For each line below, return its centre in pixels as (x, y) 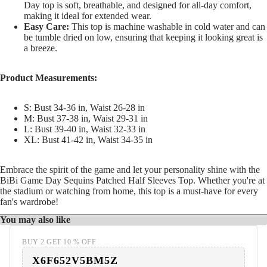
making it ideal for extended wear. (88, 16)
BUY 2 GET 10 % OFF (59, 242)
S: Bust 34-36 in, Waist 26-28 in (84, 108)
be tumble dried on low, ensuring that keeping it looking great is (143, 38)
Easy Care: (46, 27)
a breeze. (41, 48)
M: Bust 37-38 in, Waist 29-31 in (86, 119)
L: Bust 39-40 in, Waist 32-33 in (85, 129)
